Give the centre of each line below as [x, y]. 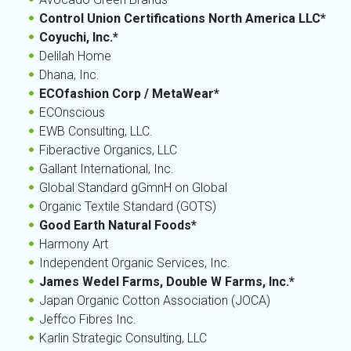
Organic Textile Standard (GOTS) [128, 206]
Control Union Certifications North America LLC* [183, 18]
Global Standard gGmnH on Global [133, 188]
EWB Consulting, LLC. [96, 131]
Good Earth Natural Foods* [118, 225]
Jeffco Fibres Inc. [88, 319]
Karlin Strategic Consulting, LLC [123, 338]
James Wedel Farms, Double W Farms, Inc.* [167, 282]
